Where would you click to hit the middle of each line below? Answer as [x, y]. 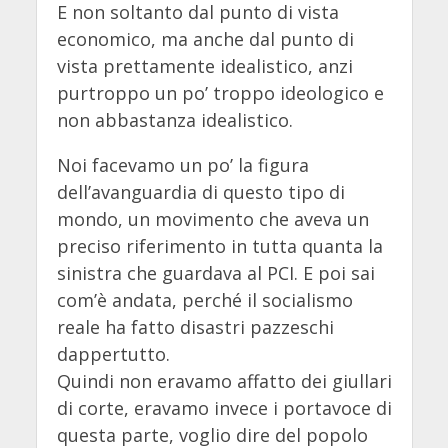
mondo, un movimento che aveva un [212, 219]
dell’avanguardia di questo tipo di [200, 192]
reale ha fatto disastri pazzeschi [195, 327]
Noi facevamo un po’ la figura [182, 165]
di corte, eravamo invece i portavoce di [224, 408]
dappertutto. [113, 354]
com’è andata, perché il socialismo [204, 300]
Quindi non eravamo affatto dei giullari [224, 381]
